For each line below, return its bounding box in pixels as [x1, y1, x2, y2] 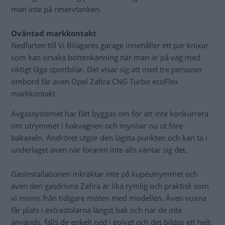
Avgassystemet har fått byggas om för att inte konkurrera [11, 108, 208, 119]
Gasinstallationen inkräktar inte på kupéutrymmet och [11, 169, 198, 179]
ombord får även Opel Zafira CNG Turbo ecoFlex [11, 76, 178, 87]
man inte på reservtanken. [11, 4, 107, 15]
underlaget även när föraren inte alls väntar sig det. [11, 145, 187, 155]
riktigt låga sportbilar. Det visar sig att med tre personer [11, 64, 202, 75]
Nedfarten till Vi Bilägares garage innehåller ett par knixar [11, 40, 208, 51]
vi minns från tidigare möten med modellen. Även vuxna [11, 193, 206, 203]
